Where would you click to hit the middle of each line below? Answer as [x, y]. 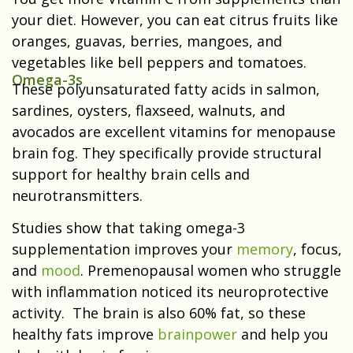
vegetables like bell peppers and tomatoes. [159, 63]
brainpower [197, 334]
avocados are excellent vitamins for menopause [174, 132]
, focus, [318, 249]
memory [265, 249]
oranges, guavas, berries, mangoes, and [147, 41]
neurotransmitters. [79, 196]
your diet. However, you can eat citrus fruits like [175, 20]
